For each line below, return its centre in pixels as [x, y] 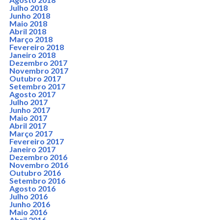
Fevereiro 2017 [36, 141]
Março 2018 [31, 39]
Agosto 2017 [32, 94]
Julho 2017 [28, 102]
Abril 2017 [27, 125]
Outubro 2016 [35, 173]
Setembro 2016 [37, 180]
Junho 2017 [29, 110]
